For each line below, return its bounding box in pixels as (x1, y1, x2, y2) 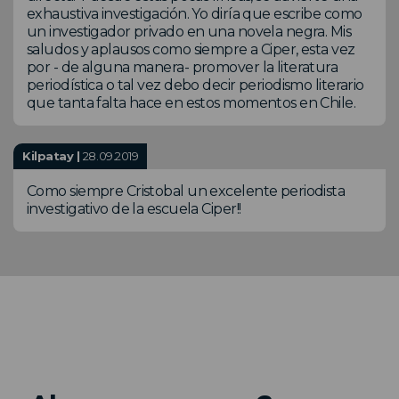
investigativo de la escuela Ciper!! (27, 200, 241, 218)
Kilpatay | (22, 149, 83, 164)
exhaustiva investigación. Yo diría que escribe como (27, 5, 362, 23)
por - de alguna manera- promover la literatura (27, 59, 338, 77)
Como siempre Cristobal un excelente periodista (27, 183, 346, 200)
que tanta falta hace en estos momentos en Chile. (27, 94, 356, 112)
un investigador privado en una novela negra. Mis (27, 23, 352, 41)
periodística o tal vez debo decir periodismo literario (27, 77, 364, 94)
